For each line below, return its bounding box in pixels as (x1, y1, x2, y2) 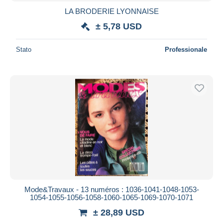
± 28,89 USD (93, 207, 144, 218)
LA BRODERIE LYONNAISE (64, 6, 159, 15)
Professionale (165, 45, 207, 53)
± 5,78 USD (96, 21, 142, 31)
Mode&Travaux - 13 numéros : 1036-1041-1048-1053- (24, 185, 199, 194)
